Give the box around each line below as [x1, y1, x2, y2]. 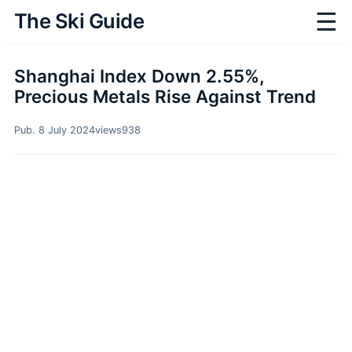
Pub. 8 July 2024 [14, 124, 95, 136]
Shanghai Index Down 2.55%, [14, 65, 264, 86]
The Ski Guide [14, 9, 145, 33]
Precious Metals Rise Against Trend [14, 86, 316, 107]
